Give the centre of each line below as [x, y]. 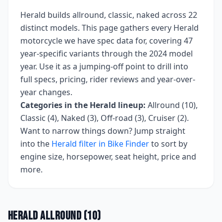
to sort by [169, 144]
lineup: [131, 105]
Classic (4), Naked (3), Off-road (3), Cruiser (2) [104, 118]
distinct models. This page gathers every [97, 28]
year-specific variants [60, 54]
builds [58, 15]
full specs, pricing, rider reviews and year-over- [108, 79]
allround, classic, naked [116, 15]
